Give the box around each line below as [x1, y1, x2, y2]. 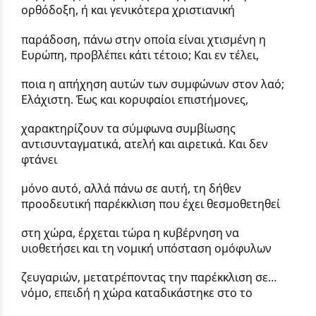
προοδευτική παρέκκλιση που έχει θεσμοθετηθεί [21, 196, 280, 212]
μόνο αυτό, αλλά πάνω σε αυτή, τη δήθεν [21, 181, 241, 197]
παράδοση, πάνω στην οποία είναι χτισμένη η [21, 31, 266, 47]
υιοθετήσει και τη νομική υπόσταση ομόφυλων [21, 241, 272, 257]
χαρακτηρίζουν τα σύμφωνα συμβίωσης [21, 120, 236, 136]
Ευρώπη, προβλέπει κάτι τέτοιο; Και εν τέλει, [21, 47, 259, 63]
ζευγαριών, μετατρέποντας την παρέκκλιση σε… [21, 269, 276, 286]
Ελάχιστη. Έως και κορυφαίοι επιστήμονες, [21, 91, 248, 107]
